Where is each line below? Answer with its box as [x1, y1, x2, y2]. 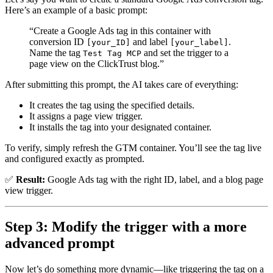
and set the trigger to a [141, 47, 229, 58]
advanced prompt [5, 235, 115, 252]
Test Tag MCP [83, 48, 141, 58]
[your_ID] [87, 37, 130, 47]
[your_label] [170, 37, 229, 47]
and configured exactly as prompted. [5, 153, 144, 164]
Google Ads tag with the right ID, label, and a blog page [45, 174, 263, 185]
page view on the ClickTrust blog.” [29, 58, 164, 69]
